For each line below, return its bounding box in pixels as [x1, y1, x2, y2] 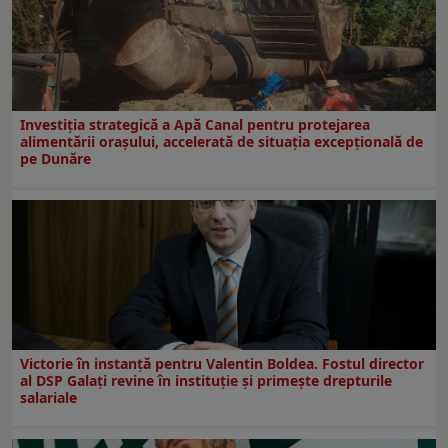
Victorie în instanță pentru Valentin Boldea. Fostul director [20, 353, 424, 373]
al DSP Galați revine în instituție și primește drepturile [20, 370, 392, 390]
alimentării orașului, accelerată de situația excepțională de [20, 131, 423, 151]
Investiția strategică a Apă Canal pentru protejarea [20, 114, 370, 134]
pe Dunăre [20, 148, 91, 168]
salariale [20, 387, 77, 407]
